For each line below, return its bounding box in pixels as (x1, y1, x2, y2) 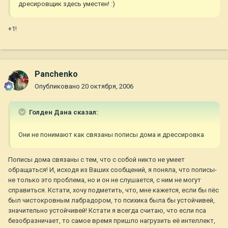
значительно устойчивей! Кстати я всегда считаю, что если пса (8, 207, 206, 215)
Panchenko (35, 69, 78, 79)
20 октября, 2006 (81, 82, 133, 91)
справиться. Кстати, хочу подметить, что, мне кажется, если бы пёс (8, 186, 219, 194)
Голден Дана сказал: (27, 108, 98, 117)
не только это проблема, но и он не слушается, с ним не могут (8, 176, 201, 184)
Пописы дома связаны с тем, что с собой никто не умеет (8, 156, 185, 164)
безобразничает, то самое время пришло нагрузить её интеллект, (8, 217, 215, 225)
